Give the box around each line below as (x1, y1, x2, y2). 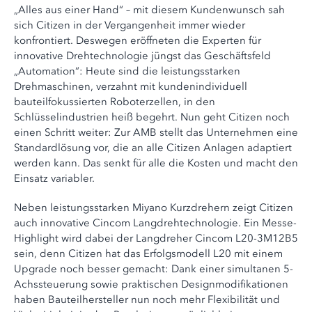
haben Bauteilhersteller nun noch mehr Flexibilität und (14, 293, 280, 306)
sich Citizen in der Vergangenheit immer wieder (14, 19, 245, 31)
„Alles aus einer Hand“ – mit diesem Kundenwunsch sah (14, 3, 285, 16)
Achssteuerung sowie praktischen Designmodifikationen (14, 278, 288, 290)
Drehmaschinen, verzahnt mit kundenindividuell (14, 80, 247, 93)
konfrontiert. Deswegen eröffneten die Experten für (14, 34, 261, 47)
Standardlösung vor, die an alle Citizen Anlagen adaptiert (14, 141, 292, 154)
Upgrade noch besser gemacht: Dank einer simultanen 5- (14, 263, 293, 275)
